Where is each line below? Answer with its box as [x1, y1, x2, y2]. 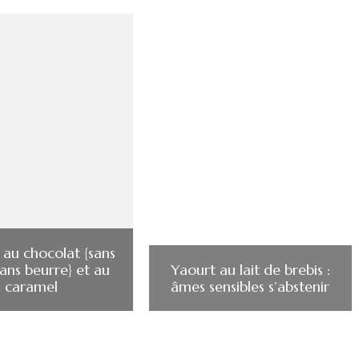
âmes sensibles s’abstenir [171, 276, 330, 296]
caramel [4, 276, 58, 296]
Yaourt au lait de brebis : [170, 260, 330, 279]
